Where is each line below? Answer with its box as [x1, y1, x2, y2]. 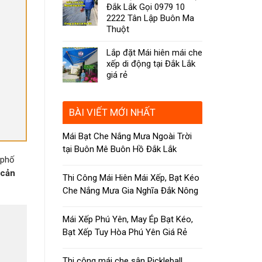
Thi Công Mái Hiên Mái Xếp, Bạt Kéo [63, 172, 199, 183]
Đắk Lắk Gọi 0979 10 [106, 2, 185, 13]
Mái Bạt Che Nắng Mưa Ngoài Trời [63, 130, 192, 142]
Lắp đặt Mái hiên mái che [106, 47, 202, 58]
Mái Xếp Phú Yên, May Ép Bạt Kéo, [63, 213, 193, 225]
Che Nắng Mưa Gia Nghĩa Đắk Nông [63, 185, 198, 196]
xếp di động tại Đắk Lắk [106, 58, 195, 70]
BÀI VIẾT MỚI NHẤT [69, 106, 156, 118]
